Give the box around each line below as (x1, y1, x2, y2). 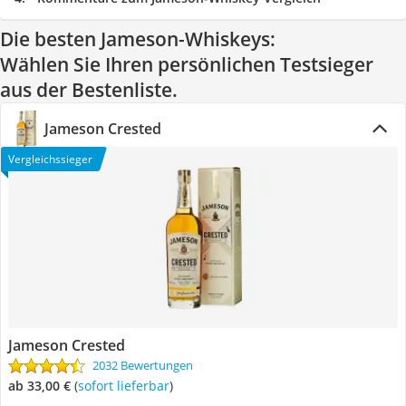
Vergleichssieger (8, 151, 92, 167)
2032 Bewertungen (92, 357, 193, 373)
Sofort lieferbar (84, 377, 169, 394)
